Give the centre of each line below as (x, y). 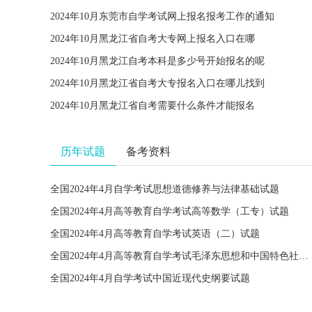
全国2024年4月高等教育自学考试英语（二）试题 (155, 234)
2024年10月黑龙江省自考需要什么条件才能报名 (153, 106)
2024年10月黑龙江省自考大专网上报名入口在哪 (153, 39)
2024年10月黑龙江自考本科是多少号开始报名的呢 (157, 61)
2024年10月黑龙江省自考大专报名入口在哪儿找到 (157, 83)
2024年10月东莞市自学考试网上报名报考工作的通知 (162, 16)
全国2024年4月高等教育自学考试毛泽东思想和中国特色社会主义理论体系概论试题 (304, 256)
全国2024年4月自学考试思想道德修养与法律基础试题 (165, 189)
